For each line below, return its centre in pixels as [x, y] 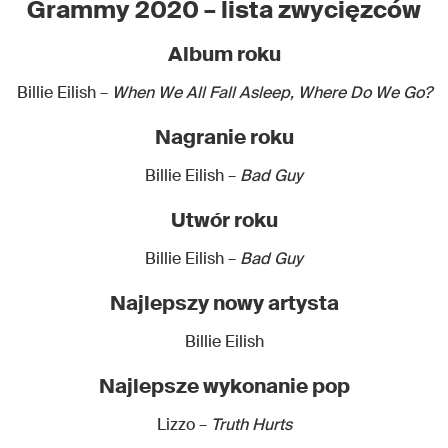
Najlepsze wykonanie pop [224, 385]
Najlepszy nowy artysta [224, 302]
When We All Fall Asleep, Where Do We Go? [271, 92]
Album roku [224, 53]
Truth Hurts [251, 424]
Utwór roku [224, 219]
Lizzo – [183, 424]
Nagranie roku [224, 136]
